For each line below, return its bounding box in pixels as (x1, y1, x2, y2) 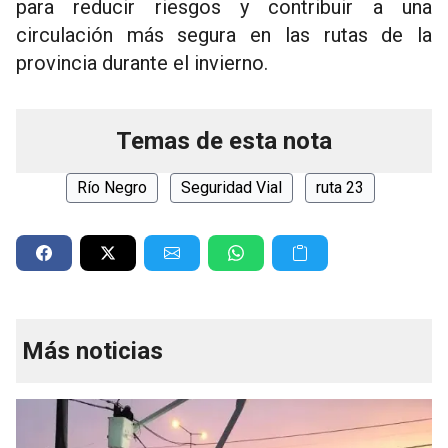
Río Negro (76, 178, 147, 198)
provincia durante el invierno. (16, 51, 268, 76)
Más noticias (22, 337, 163, 366)
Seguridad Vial (180, 178, 282, 198)
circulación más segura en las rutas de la (16, 23, 432, 48)
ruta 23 (315, 178, 364, 198)
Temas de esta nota (116, 127, 332, 156)
